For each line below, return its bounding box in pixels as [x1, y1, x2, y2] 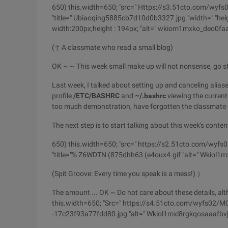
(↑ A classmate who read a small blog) [52, 43, 173, 51]
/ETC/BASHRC [73, 92, 120, 100]
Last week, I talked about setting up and [52, 81, 179, 89]
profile [52, 92, 73, 100]
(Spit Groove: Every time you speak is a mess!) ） [52, 169, 204, 178]
